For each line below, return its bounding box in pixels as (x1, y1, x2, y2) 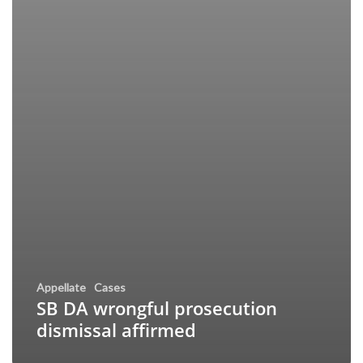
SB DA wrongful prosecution (36, 296, 277, 321)
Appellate (36, 280, 86, 295)
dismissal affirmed (36, 318, 196, 343)
